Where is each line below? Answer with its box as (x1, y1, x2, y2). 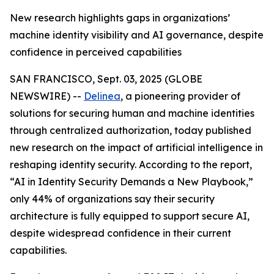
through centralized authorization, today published (10, 124, 251, 136)
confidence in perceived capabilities (10, 46, 182, 58)
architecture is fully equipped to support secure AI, (10, 210, 250, 222)
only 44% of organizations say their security (10, 193, 215, 205)
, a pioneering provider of (120, 90, 240, 102)
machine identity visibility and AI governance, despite (10, 29, 264, 41)
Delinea (84, 90, 120, 102)
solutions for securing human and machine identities (10, 107, 254, 119)
